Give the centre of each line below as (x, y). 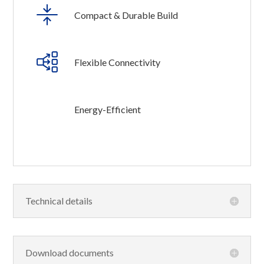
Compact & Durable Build (126, 15)
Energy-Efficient (108, 109)
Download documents (70, 253)
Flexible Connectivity (118, 62)
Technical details (59, 201)
